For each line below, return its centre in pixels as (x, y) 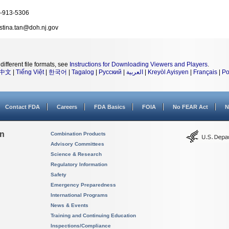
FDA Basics (110, 107)
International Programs (79, 195)
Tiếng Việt (30, 72)
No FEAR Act (190, 107)
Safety (59, 175)
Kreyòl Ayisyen (168, 72)
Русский (110, 72)
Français (205, 72)
